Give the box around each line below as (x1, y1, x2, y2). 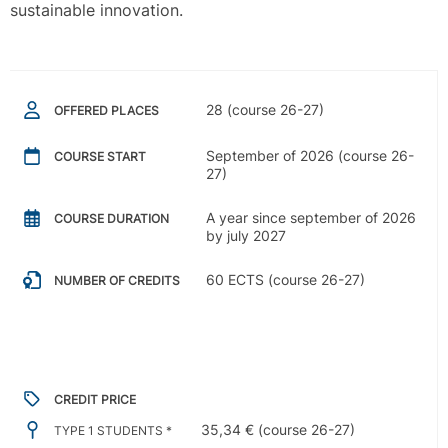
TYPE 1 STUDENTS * (54, 423, 172, 439)
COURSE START (54, 149, 146, 165)
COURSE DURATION (54, 211, 169, 227)
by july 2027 (206, 226, 286, 244)
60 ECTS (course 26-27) (206, 270, 365, 288)
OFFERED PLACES (54, 103, 159, 119)
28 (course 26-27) (206, 100, 324, 118)
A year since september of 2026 (206, 208, 416, 226)
